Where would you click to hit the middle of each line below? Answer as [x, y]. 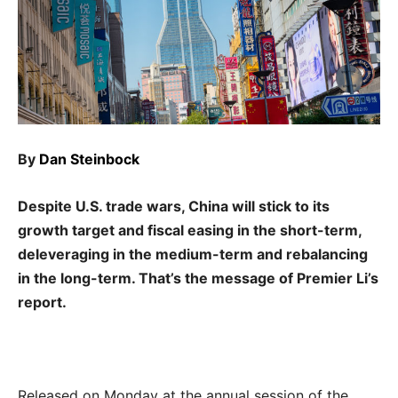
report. [42, 302]
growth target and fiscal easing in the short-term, [190, 231]
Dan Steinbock [89, 159]
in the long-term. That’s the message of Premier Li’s [198, 279]
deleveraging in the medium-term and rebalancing [193, 255]
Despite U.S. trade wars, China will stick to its [174, 207]
